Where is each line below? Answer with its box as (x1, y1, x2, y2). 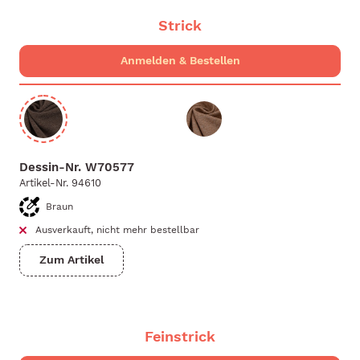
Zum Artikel (39, 253, 104, 267)
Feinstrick (145, 327, 215, 345)
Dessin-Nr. (19, 160, 81, 175)
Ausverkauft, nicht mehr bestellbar (35, 224, 199, 236)
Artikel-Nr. (19, 177, 68, 190)
